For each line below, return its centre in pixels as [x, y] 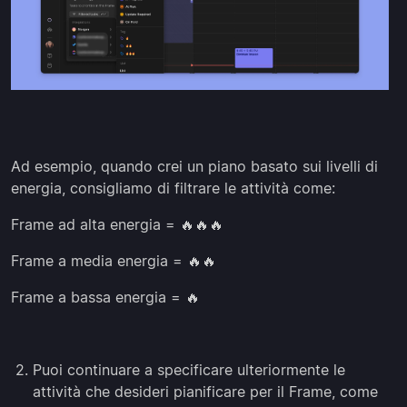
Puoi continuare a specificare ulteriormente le [189, 369]
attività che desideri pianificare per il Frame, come [205, 391]
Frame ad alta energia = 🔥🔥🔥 [117, 224]
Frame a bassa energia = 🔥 [105, 297]
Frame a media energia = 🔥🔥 [114, 260]
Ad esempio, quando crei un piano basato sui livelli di [194, 166]
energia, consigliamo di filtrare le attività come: [173, 188]
